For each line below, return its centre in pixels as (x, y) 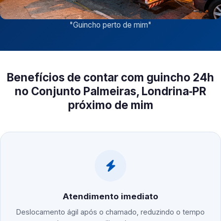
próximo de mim (110, 105)
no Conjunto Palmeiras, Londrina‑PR (110, 91)
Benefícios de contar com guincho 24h (110, 77)
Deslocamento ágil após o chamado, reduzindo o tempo (110, 212)
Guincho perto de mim (110, 25)
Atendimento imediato (110, 197)
